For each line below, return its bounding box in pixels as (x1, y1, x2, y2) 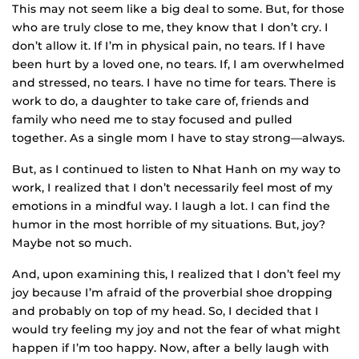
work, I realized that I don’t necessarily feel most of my (12, 180, 333, 196)
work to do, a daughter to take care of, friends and (12, 94, 309, 109)
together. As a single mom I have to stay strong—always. (12, 131, 345, 146)
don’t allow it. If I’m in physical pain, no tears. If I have (12, 38, 325, 54)
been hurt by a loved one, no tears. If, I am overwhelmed (12, 57, 345, 72)
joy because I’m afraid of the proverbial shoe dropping (12, 285, 333, 301)
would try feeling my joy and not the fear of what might (12, 322, 341, 337)
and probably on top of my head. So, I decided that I (12, 304, 319, 319)
